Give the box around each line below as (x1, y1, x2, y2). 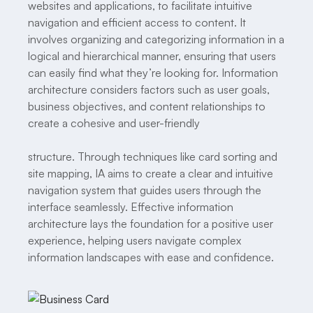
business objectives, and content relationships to (28, 99, 265, 113)
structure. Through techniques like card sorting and (28, 149, 277, 163)
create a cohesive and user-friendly (28, 115, 200, 130)
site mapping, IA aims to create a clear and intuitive (28, 166, 273, 180)
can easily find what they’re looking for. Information (28, 65, 278, 80)
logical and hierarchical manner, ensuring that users (28, 48, 276, 63)
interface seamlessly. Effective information (28, 199, 233, 214)
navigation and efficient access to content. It (28, 15, 246, 29)
